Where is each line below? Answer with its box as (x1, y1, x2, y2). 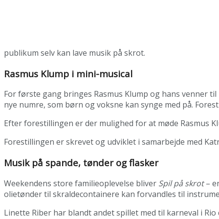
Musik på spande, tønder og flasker (4, 156, 158, 169)
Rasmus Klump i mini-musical (4, 67, 132, 80)
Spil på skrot (158, 177, 204, 189)
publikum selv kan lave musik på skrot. (4, 47, 145, 58)
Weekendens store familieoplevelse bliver (4, 177, 158, 189)
